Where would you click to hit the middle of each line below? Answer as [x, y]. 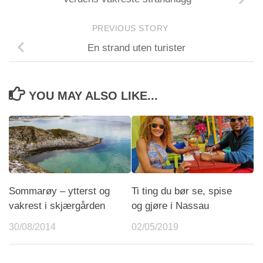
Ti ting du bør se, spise [182, 191]
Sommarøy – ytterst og [59, 191]
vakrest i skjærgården [57, 206]
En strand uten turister [136, 48]
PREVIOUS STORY [131, 29]
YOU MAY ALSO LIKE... [93, 96]
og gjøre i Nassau [170, 206]
